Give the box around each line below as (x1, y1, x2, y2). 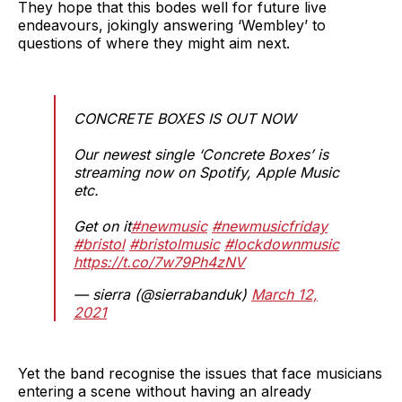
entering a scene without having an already (18, 381, 311, 400)
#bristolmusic (129, 234, 220, 253)
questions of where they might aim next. (18, 33, 290, 52)
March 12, (251, 284, 318, 303)
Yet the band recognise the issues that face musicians (18, 363, 382, 382)
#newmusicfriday (212, 216, 328, 235)
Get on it (74, 216, 131, 235)
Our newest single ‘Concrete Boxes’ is (74, 144, 328, 163)
